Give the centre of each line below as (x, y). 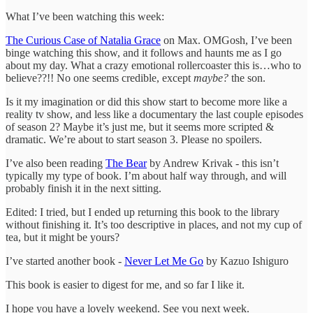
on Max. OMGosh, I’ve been (226, 40)
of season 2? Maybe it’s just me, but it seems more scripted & (140, 126)
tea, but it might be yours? (63, 237)
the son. (247, 78)
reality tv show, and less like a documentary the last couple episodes (154, 114)
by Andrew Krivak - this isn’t (213, 163)
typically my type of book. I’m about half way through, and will (146, 175)
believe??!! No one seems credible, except (100, 78)
